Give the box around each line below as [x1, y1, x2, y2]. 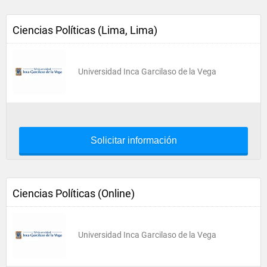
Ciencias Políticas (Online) [13, 187, 135, 200]
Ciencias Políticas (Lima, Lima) [13, 24, 157, 36]
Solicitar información [90, 135, 177, 145]
